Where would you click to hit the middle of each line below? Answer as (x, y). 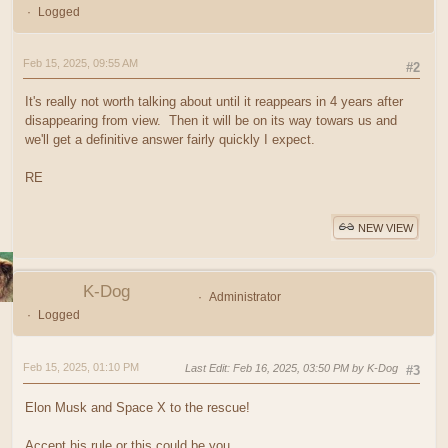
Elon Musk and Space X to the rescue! (137, 407)
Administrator (244, 297)
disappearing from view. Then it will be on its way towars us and (211, 121)
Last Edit (206, 368)
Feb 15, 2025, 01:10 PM (81, 367)
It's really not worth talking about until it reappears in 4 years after (214, 102)
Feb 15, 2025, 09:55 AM (80, 63)
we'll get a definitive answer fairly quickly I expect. (170, 140)
